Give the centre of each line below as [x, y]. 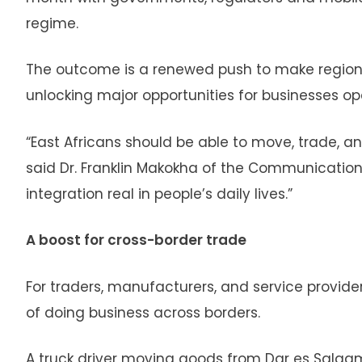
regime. [52, 23]
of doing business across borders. [143, 312]
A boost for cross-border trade [136, 240]
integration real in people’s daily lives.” [159, 194]
